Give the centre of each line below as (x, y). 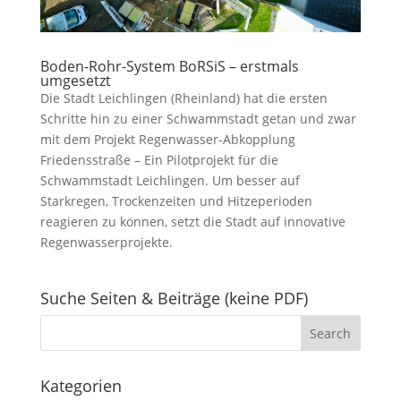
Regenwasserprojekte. (106, 242)
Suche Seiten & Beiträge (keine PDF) (174, 298)
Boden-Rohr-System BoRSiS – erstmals (169, 66)
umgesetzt (75, 80)
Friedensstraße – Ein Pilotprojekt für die (159, 159)
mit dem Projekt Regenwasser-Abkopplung (167, 139)
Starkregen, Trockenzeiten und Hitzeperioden (176, 200)
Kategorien (81, 385)
